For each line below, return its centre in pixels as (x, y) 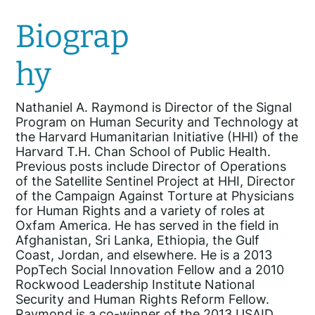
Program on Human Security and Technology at (157, 122)
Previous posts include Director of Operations (151, 167)
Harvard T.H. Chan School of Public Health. (143, 152)
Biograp (73, 37)
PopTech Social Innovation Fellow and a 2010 (150, 270)
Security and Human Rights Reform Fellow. (143, 300)
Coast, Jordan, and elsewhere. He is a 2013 (144, 255)
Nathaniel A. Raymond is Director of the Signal (154, 108)
